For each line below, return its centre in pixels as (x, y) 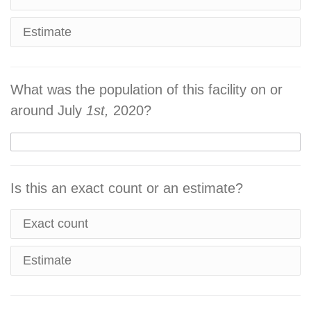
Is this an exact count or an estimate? (127, 188)
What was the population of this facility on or (146, 90)
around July (48, 110)
